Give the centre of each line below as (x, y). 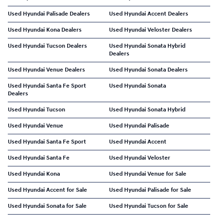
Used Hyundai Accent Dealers (149, 14)
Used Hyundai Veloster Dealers (151, 30)
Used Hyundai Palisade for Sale (150, 190)
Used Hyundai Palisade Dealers (49, 14)
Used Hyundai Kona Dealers (45, 30)
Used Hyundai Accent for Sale (47, 190)
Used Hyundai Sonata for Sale (47, 206)
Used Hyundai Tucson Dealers (47, 46)
